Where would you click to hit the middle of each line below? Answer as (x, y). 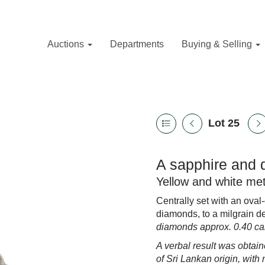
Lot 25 (224, 123)
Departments (137, 44)
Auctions (67, 44)
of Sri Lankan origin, (198, 259)
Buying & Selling (218, 44)
